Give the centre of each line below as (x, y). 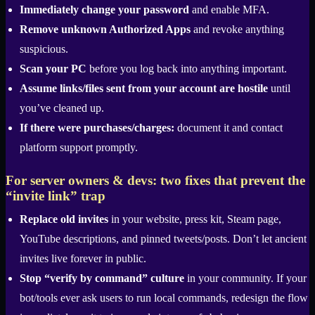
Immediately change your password (104, 10)
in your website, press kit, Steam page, (195, 219)
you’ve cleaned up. (62, 108)
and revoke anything (237, 30)
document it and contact (229, 128)
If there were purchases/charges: (97, 128)
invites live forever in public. (83, 259)
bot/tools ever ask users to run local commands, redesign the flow (164, 298)
